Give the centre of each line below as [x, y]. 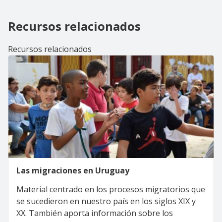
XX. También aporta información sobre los [95, 213]
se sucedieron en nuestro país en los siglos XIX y [106, 201]
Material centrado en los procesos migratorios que [111, 189]
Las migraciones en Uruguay [73, 170]
